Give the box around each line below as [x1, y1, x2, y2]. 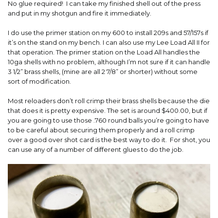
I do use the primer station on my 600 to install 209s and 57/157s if [8, 29, 208, 37]
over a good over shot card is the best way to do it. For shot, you [8, 136, 210, 144]
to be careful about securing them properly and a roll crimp [8, 126, 195, 134]
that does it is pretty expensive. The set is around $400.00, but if [8, 107, 207, 115]
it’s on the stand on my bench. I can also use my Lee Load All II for [8, 38, 210, 47]
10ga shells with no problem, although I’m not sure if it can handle [8, 58, 210, 66]
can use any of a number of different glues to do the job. [8, 145, 183, 154]
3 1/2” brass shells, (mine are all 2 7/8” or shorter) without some [8, 68, 198, 76]
